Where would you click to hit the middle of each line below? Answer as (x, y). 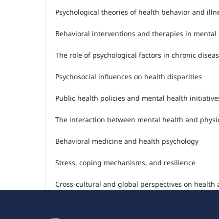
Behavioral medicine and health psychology (127, 141)
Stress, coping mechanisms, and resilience (125, 163)
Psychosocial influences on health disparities (129, 77)
